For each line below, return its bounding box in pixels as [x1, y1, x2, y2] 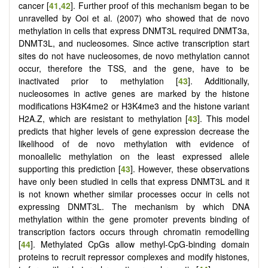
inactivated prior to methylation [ [19, 74, 178, 87]
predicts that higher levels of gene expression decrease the [19, 124, 249, 137]
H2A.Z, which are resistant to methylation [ [19, 112, 188, 124]
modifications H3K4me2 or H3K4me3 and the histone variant [19, 99, 249, 112]
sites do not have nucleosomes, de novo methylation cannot [19, 49, 249, 62]
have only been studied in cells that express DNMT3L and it [19, 175, 249, 187]
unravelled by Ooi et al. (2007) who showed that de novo [19, 11, 249, 24]
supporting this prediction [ [19, 162, 121, 175]
